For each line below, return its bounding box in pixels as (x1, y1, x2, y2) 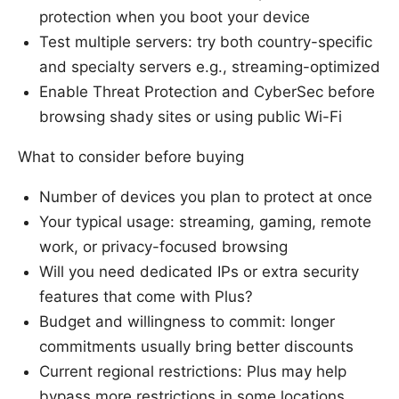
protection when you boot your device (39, 7, 310, 26)
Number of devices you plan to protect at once (39, 187, 372, 206)
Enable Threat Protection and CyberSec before (39, 82, 375, 101)
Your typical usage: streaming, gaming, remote (39, 212, 371, 231)
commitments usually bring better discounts (39, 337, 354, 355)
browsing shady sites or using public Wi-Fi (39, 107, 342, 126)
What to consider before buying (18, 147, 244, 166)
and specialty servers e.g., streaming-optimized (39, 57, 380, 76)
